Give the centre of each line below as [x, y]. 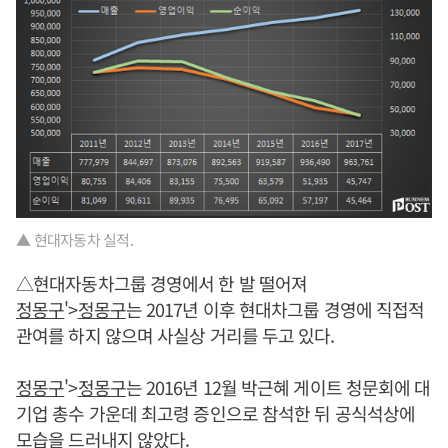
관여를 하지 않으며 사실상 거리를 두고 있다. [175, 334]
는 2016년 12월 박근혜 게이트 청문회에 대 [278, 386]
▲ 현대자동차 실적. [74, 239]
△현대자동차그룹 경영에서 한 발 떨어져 [162, 282]
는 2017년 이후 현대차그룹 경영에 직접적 [275, 308]
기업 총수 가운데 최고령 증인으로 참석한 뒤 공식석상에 [216, 412]
